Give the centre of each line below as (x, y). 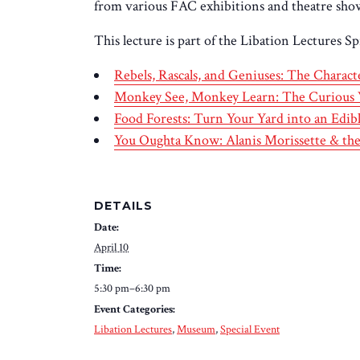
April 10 (111, 247)
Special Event (250, 329)
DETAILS (123, 205)
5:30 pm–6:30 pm (132, 288)
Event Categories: (135, 309)
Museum (196, 329)
